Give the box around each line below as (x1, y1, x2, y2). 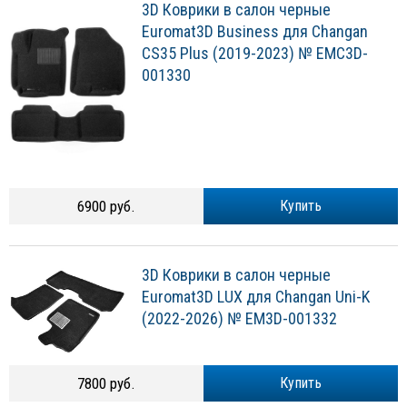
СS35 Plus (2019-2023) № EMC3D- (142, 44, 368, 64)
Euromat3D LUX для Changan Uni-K (142, 287, 370, 307)
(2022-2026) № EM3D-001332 (142, 309, 337, 329)
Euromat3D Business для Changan (142, 22, 368, 42)
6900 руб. (77, 197, 135, 216)
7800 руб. (77, 374, 135, 393)
